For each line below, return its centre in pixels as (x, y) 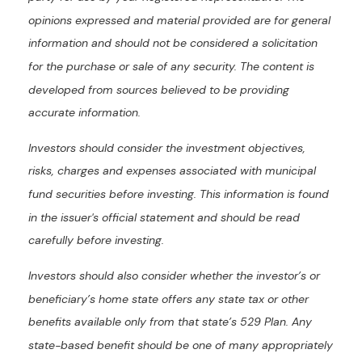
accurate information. (84, 113)
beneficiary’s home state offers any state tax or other (168, 299)
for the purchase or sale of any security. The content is (171, 67)
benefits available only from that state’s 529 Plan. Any (170, 322)
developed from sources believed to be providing (159, 89)
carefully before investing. (96, 240)
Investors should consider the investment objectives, (167, 148)
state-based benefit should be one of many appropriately (181, 345)
